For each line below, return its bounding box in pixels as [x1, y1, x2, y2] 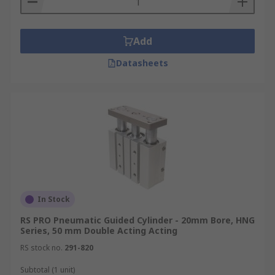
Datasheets [115, 57, 168, 69]
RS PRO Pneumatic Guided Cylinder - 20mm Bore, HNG [20, 214, 255, 226]
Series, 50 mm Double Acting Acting [20, 225, 177, 236]
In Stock [37, 194, 70, 204]
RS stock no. [20, 242, 63, 253]
